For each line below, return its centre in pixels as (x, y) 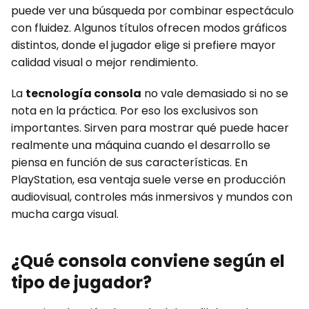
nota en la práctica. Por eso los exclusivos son (134, 110)
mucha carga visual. (65, 214)
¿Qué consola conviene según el (148, 261)
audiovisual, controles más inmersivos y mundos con (152, 197)
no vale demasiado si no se (215, 93)
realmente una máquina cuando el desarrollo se (141, 145)
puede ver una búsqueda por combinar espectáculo (152, 10)
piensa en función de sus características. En (129, 162)
